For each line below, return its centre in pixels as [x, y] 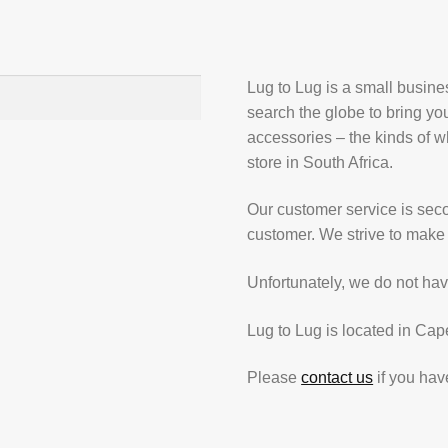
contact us [337, 378]
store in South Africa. [320, 162]
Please [274, 378]
